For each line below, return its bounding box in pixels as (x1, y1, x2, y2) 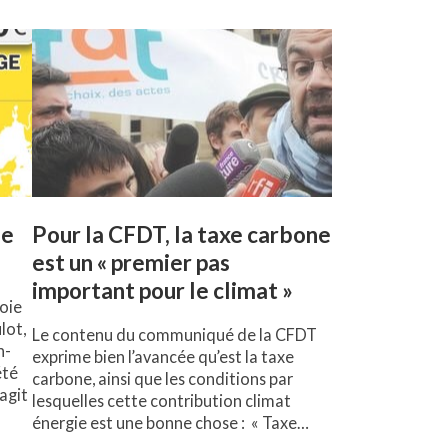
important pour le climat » (32, 277, 293, 305)
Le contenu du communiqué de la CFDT (32, 325, 317, 345)
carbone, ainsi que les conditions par (32, 369, 293, 389)
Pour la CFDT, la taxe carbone (32, 221, 331, 249)
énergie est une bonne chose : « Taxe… (32, 413, 309, 433)
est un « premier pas (32, 249, 230, 277)
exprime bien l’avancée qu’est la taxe (32, 347, 294, 367)
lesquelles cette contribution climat (32, 391, 291, 411)
